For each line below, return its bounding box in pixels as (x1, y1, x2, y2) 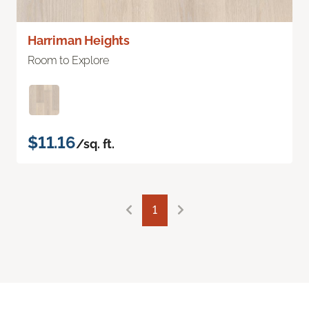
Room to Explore (28, 53, 109, 67)
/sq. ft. (75, 136, 115, 151)
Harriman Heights (28, 32, 130, 48)
